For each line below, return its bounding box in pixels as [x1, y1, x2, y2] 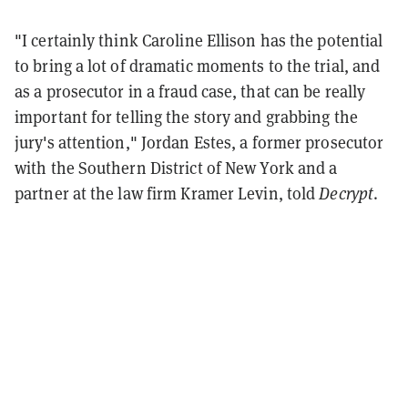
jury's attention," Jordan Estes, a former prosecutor [15, 130, 384, 153]
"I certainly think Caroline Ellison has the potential [15, 28, 383, 51]
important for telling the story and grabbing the [15, 105, 358, 127]
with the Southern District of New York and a [15, 156, 338, 178]
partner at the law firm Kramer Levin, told [15, 181, 320, 204]
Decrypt [319, 181, 374, 204]
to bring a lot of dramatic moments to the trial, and [15, 54, 381, 76]
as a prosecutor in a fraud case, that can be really [15, 79, 366, 102]
